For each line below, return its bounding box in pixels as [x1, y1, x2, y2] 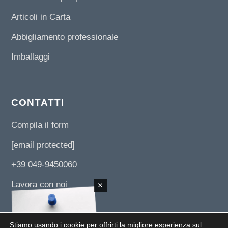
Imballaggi [11, 52, 50, 62]
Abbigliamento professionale [11, 32, 119, 42]
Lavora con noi [11, 180, 68, 190]
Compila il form [11, 120, 69, 130]
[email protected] [11, 140, 75, 150]
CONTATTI [11, 97, 65, 108]
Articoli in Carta [11, 12, 71, 22]
